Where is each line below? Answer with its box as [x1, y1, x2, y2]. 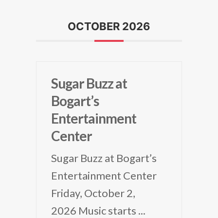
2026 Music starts [51, 204, 138, 217]
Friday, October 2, [51, 186, 135, 200]
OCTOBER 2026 [68, 20, 150, 33]
